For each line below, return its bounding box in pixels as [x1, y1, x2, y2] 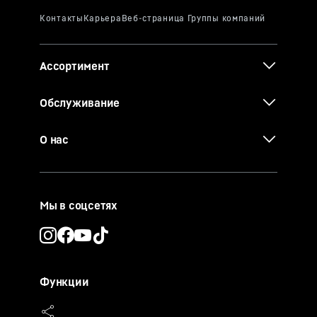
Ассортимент [40, 59, 110, 74]
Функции [40, 275, 89, 289]
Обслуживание [40, 96, 120, 110]
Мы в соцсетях [40, 198, 117, 213]
